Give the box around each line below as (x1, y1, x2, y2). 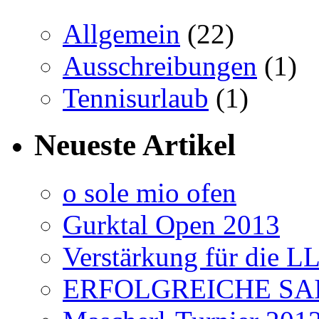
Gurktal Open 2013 (63, 209, 280, 241)
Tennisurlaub (63, 82, 209, 113)
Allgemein (63, 18, 180, 49)
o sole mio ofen (63, 177, 236, 209)
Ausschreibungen (63, 50, 257, 81)
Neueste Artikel (34, 128, 236, 162)
